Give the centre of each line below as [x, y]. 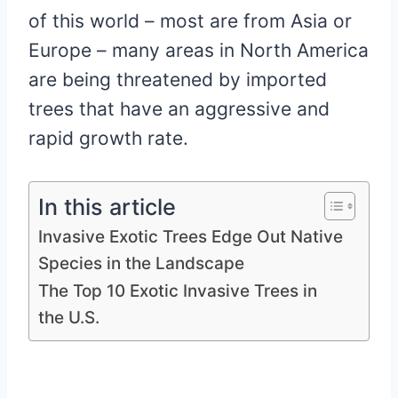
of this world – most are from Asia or [190, 20]
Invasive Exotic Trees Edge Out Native [191, 236]
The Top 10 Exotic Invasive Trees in [178, 291]
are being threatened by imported [178, 79]
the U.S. [69, 317]
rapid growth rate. [108, 138]
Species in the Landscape [141, 263]
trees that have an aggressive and [179, 108]
